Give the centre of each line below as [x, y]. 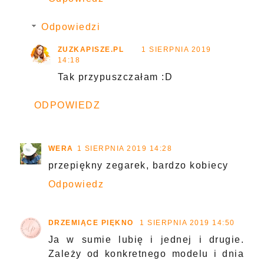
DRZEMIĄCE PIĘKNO [92, 223]
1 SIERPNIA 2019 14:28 [125, 149]
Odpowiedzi [71, 27]
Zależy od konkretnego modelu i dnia [146, 254]
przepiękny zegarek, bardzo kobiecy [138, 166]
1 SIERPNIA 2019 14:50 [187, 223]
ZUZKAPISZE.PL [91, 50]
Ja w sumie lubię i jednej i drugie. [146, 240]
